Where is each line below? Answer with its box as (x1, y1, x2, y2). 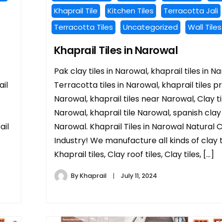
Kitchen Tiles (107, 5, 154, 16)
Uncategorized (122, 22, 178, 33)
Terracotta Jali (163, 5, 218, 16)
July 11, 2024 (120, 171, 157, 180)
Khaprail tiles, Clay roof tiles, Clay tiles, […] (54, 149, 214, 161)
